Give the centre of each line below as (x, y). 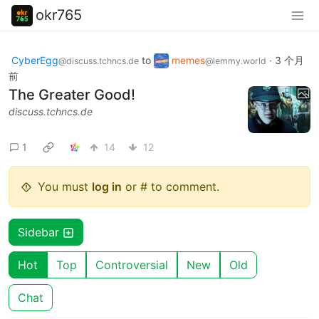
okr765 (59, 15)
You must (65, 187)
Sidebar (40, 232)
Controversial (132, 265)
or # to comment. (171, 187)
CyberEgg (35, 60)
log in (107, 187)
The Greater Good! (72, 95)
